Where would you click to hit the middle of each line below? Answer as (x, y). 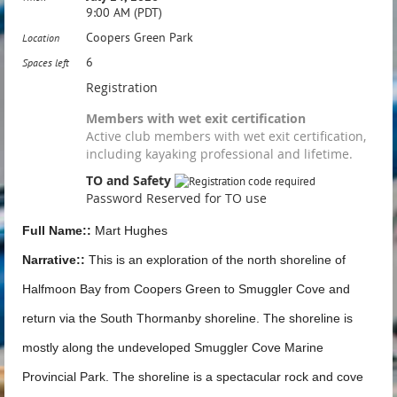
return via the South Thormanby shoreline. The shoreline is (187, 318)
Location (41, 37)
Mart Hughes (129, 230)
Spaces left (46, 62)
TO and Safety (130, 180)
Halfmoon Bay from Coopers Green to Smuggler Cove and (186, 288)
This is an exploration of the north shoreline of (215, 259)
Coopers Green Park (140, 37)
